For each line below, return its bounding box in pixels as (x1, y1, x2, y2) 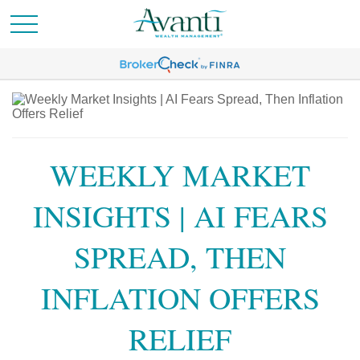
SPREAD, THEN (74, 236, 286, 277)
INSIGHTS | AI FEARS (32, 195, 328, 236)
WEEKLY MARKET (50, 154, 310, 195)
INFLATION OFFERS (40, 277, 320, 318)
